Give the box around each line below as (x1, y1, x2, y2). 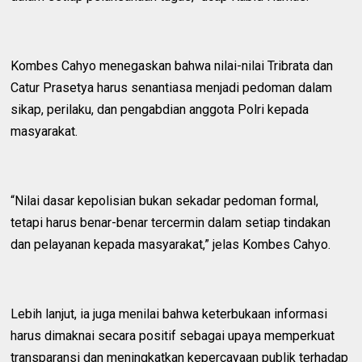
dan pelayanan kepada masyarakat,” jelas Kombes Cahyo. (11, 237, 331, 253)
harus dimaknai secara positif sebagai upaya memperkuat (11, 328, 335, 344)
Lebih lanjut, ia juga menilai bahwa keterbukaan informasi (11, 306, 328, 322)
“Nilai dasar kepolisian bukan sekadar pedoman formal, (11, 193, 319, 209)
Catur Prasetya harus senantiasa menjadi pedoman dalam (11, 80, 333, 96)
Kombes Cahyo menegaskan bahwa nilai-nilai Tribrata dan (11, 58, 334, 74)
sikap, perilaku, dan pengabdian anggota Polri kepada (11, 102, 309, 118)
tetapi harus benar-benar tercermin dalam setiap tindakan (11, 215, 331, 231)
